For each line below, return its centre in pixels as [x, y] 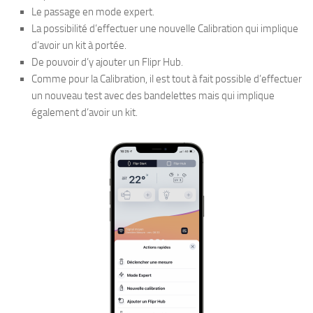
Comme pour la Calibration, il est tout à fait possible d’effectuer [167, 79]
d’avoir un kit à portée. [79, 45]
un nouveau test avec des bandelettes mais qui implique [153, 95]
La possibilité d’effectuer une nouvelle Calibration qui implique [165, 28]
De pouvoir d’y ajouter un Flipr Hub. [107, 62]
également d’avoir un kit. [85, 112]
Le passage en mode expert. [93, 12]
